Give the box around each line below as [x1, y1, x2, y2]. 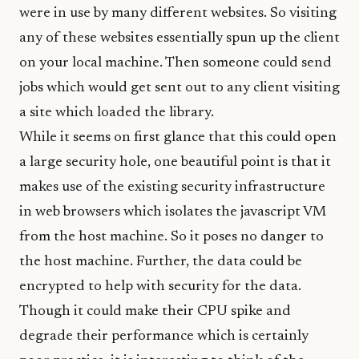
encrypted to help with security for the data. [19, 279, 301, 294]
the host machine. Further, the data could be [19, 254, 302, 269]
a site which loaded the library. [19, 105, 214, 120]
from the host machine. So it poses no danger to [19, 229, 324, 244]
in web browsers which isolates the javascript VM [19, 204, 326, 220]
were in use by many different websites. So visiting [19, 6, 337, 21]
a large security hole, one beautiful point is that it [19, 155, 331, 170]
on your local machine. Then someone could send [19, 55, 332, 71]
